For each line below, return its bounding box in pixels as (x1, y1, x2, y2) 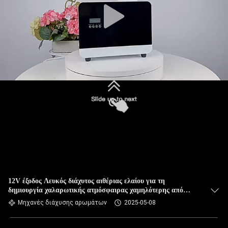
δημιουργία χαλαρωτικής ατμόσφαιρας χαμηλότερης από (8, 186, 183, 194)
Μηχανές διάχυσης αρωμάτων (18, 199, 107, 206)
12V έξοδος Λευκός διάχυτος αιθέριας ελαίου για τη (8, 177, 165, 185)
